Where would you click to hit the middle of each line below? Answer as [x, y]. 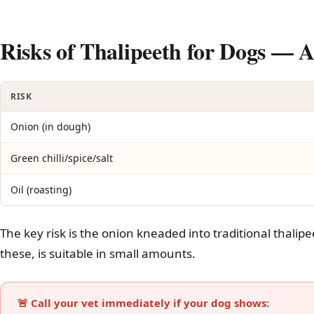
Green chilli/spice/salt [62, 158]
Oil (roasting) [41, 190]
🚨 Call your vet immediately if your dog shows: [143, 302]
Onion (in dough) [50, 127]
